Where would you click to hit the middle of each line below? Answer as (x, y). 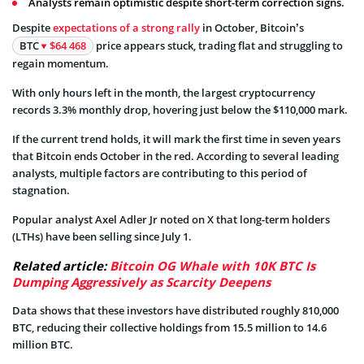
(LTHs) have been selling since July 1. (102, 237)
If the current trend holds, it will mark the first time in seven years (176, 139)
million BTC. (43, 345)
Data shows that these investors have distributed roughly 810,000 (175, 311)
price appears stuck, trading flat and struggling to (218, 46)
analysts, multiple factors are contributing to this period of (160, 173)
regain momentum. (61, 64)
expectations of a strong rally (126, 28)
